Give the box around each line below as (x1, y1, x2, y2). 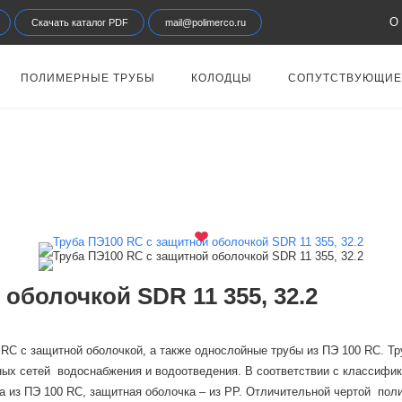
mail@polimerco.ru (165, 17, 246, 28)
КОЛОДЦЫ (191, 72, 252, 84)
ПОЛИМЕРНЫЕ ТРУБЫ (21, 72, 155, 84)
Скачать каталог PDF (31, 17, 128, 28)
